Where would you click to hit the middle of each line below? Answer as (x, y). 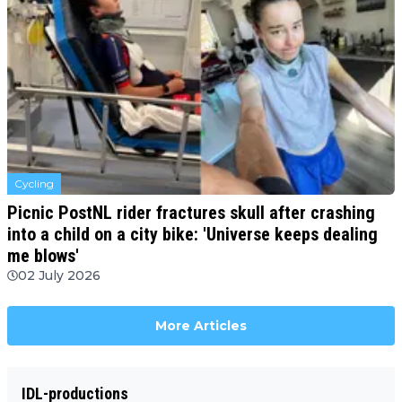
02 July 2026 (59, 276)
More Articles (201, 326)
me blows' (43, 256)
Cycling (34, 184)
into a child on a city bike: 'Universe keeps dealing (192, 235)
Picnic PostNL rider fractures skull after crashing (191, 213)
